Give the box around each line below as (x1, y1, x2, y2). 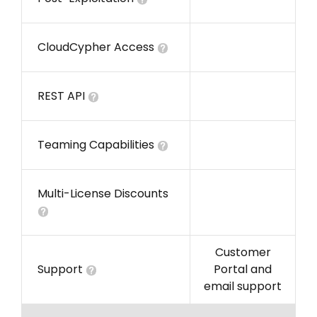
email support (204, 278, 282, 295)
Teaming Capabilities (38, 137, 157, 154)
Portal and (214, 261, 272, 278)
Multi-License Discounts (38, 185, 168, 202)
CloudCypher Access (38, 39, 157, 56)
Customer (214, 244, 271, 261)
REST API (38, 88, 88, 105)
